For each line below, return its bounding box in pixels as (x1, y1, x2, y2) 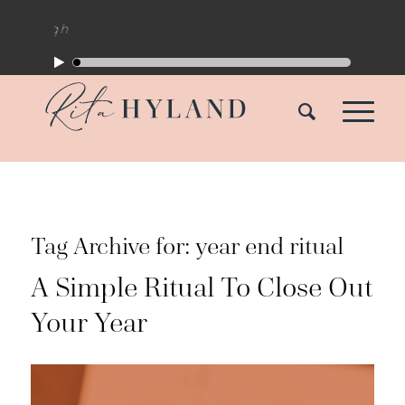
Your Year (30, 305, 147, 341)
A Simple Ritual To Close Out (30, 269, 372, 306)
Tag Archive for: (30, 231, 195, 262)
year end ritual (194, 231, 344, 262)
